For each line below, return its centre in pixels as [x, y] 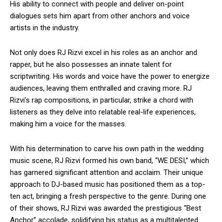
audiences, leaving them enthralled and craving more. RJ [101, 88]
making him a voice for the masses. [68, 124]
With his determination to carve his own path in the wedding [107, 149]
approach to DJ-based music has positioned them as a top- [108, 185]
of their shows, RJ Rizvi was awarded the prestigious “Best [106, 208]
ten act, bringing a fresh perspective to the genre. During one [108, 196]
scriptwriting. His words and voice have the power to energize [110, 77]
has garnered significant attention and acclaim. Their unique [107, 173]
